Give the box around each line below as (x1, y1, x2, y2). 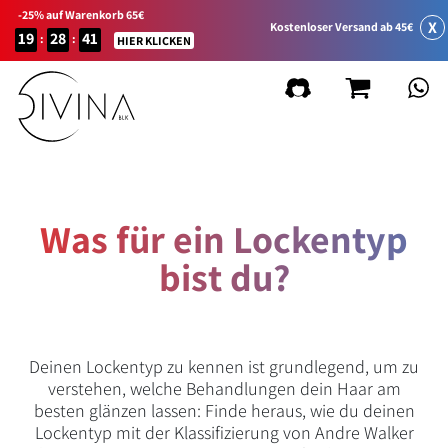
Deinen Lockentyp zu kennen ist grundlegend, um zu (29, 355, 419, 378)
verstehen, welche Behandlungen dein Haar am (47, 377, 401, 400)
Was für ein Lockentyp (40, 214, 408, 264)
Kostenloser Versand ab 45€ (269, 18, 413, 34)
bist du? (158, 252, 290, 302)
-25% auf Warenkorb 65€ (18, 7, 144, 22)
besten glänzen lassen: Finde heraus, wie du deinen (33, 399, 415, 422)
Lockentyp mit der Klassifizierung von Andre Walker (34, 421, 414, 444)
